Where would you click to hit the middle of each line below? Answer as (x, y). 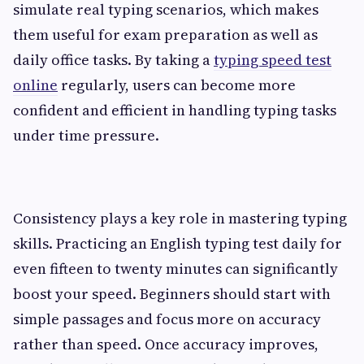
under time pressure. (86, 135)
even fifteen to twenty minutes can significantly (175, 268)
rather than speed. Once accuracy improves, (166, 344)
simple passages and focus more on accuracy (167, 318)
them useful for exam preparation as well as (165, 34)
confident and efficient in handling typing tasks (175, 110)
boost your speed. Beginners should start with (172, 293)
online (35, 84)
